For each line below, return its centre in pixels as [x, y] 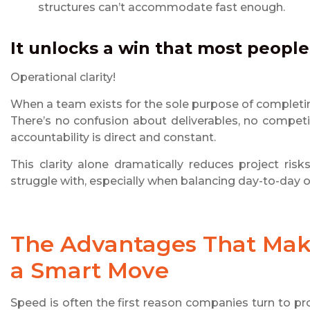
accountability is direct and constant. [113, 138]
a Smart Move [90, 271]
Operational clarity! [63, 77]
